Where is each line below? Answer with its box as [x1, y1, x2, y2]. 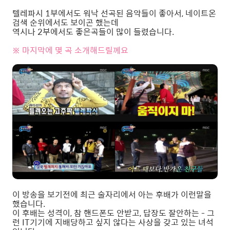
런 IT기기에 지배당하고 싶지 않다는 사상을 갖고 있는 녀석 [12, 216, 214, 229]
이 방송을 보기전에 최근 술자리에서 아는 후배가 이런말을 [12, 188, 212, 201]
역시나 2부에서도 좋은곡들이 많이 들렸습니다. [12, 25, 174, 39]
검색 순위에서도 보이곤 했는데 [12, 16, 119, 29]
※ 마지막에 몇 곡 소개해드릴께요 [12, 44, 128, 57]
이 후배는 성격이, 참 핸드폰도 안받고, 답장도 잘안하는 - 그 [12, 206, 215, 220]
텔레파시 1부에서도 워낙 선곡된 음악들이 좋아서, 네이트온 [12, 7, 216, 20]
